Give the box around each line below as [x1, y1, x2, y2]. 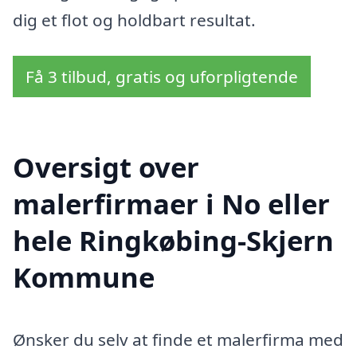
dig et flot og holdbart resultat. [13, 8, 256, 31]
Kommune [13, 258, 155, 296]
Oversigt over [13, 148, 199, 186]
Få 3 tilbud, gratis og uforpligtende [25, 65, 298, 88]
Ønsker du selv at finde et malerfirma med [13, 328, 343, 351]
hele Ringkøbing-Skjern [13, 222, 334, 260]
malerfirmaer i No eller [13, 185, 330, 223]
